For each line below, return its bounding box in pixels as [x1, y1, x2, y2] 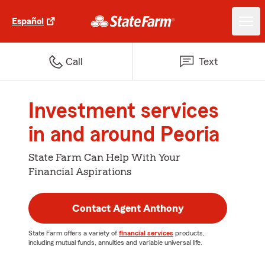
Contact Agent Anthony [72, 203, 184, 214]
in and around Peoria [28, 124, 219, 146]
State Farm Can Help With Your [28, 152, 180, 163]
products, [173, 230, 205, 237]
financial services [119, 230, 173, 237]
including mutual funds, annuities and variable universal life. [28, 239, 202, 246]
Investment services [28, 101, 219, 122]
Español [12, 17, 44, 26]
